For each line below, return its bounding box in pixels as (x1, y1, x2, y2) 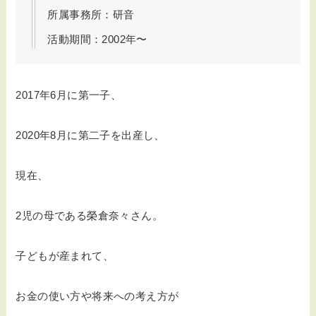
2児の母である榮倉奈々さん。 (16, 209, 164, 222)
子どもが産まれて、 (16, 250, 114, 262)
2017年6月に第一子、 (16, 89, 122, 102)
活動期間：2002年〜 (47, 32, 147, 45)
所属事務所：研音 (47, 8, 135, 21)
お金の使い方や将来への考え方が (16, 290, 179, 303)
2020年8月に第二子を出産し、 (16, 129, 165, 142)
